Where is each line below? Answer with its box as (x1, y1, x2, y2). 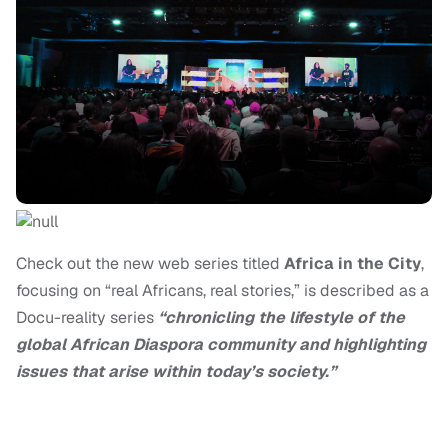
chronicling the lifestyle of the (165, 307, 405, 329)
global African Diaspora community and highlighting (16, 334, 426, 356)
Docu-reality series (16, 307, 158, 329)
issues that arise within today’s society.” (16, 361, 336, 383)
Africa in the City (284, 253, 421, 275)
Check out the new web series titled (16, 253, 284, 275)
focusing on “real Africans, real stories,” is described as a (16, 280, 429, 302)
